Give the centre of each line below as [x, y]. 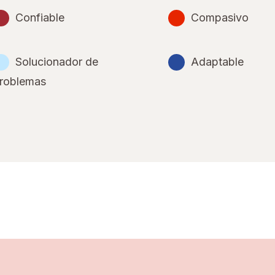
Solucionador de [57, 61]
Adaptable [217, 61]
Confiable [40, 17]
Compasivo [219, 17]
